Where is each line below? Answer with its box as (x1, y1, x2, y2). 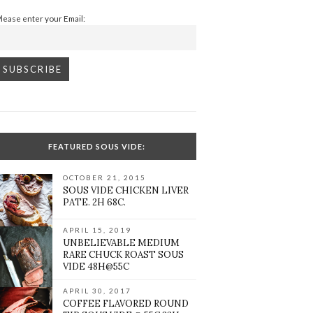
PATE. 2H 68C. (63, 196, 126, 209)
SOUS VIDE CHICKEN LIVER (63, 184, 189, 197)
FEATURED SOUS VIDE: (48, 142, 145, 152)
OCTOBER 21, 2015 (63, 173, 147, 182)
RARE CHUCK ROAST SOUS (63, 249, 184, 261)
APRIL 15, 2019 (63, 226, 132, 235)
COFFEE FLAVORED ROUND (63, 298, 189, 310)
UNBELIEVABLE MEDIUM (63, 237, 180, 249)
